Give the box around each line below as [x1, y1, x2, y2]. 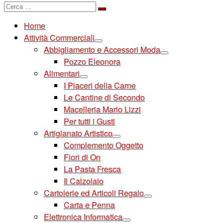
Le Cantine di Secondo [64, 92, 145, 103]
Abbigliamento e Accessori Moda [44, 44, 160, 55]
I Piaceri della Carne [64, 80, 136, 91]
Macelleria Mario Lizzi [64, 104, 141, 115]
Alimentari [44, 68, 80, 79]
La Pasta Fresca [64, 163, 121, 175]
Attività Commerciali [24, 32, 95, 43]
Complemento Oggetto [64, 139, 143, 151]
